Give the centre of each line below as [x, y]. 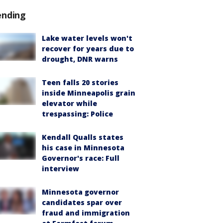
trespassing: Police [77, 114]
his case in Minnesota [83, 148]
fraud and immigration [86, 213]
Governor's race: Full [81, 158]
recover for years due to [88, 49]
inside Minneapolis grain [89, 93]
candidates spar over [82, 202]
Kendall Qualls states [83, 137]
